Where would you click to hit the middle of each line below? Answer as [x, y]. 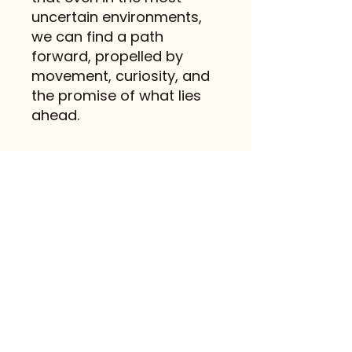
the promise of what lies [116, 95]
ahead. [55, 115]
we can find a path [97, 37]
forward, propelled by [107, 56]
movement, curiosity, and [121, 76]
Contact [126, 319]
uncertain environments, [117, 17]
